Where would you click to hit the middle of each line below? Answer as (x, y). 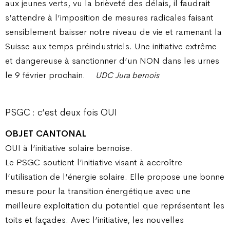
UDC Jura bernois (127, 75)
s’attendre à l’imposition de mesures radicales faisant (109, 18)
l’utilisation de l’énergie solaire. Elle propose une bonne (115, 176)
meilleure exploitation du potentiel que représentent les (115, 205)
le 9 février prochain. (45, 75)
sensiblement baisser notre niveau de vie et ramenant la (113, 32)
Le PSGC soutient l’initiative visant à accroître (94, 162)
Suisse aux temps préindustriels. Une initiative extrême (111, 46)
